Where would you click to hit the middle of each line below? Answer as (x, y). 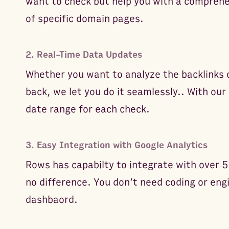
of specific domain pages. (84, 19)
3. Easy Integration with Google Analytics (116, 145)
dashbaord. (51, 200)
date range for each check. (87, 109)
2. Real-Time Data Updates (84, 55)
